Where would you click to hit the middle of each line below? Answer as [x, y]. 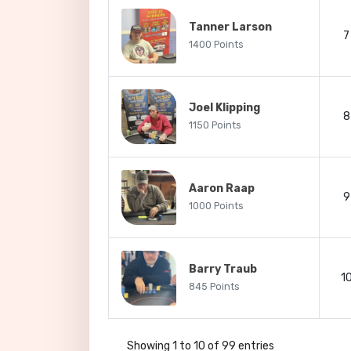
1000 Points [216, 206]
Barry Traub [223, 269]
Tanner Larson [230, 27]
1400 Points [216, 45]
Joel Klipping [224, 108]
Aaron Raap [222, 188]
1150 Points [215, 125]
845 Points [214, 287]
